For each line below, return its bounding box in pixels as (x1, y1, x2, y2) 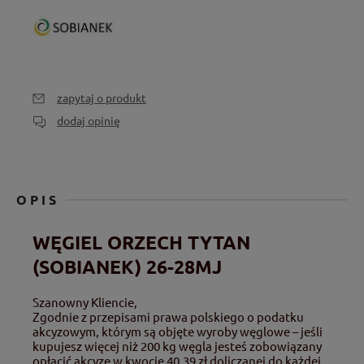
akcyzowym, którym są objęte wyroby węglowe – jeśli (32, 323, 323, 339)
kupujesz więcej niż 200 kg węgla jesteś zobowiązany (32, 337, 322, 353)
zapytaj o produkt (57, 89, 146, 105)
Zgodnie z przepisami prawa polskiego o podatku (32, 308, 304, 324)
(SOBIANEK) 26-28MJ (32, 255, 222, 279)
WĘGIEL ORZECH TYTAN (32, 231, 250, 255)
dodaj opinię (57, 112, 120, 128)
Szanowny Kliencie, (32, 293, 137, 310)
